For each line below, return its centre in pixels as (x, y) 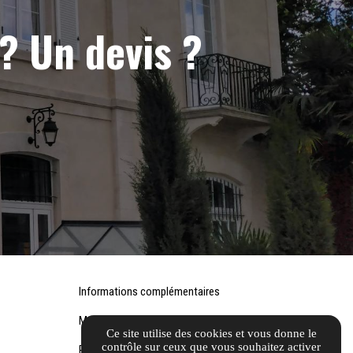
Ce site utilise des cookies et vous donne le (211, 333)
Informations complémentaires (149, 292)
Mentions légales (117, 321)
